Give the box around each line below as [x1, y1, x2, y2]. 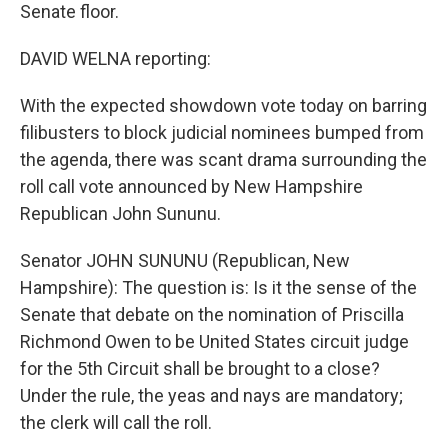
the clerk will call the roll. [20, 412, 212, 433]
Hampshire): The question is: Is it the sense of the [20, 277, 417, 298]
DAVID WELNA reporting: [20, 48, 211, 69]
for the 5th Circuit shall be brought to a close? [20, 358, 380, 379]
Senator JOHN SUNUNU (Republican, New [20, 250, 350, 271]
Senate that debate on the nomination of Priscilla [20, 304, 404, 325]
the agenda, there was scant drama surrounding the [20, 149, 427, 170]
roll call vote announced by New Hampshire [20, 176, 363, 197]
